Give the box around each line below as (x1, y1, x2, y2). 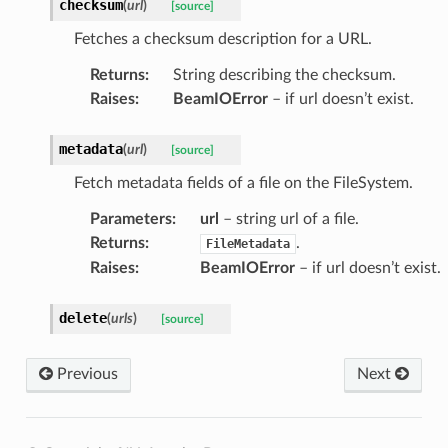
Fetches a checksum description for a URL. (73, 30, 372, 47)
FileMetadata (205, 236, 290, 251)
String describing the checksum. (172, 66, 396, 83)
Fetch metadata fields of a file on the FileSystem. (73, 174, 413, 191)
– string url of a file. (218, 210, 359, 227)
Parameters (89, 210, 172, 227)
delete (58, 309, 107, 326)
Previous (52, 365, 118, 382)
